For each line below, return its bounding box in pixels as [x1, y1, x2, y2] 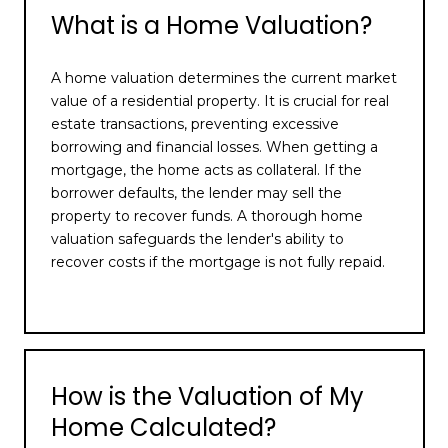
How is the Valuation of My [51, 379, 364, 413]
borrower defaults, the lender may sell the [51, 184, 342, 203]
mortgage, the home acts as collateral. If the [51, 161, 362, 180]
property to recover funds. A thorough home [51, 207, 363, 226]
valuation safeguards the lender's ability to [51, 230, 344, 249]
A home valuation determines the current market [51, 69, 397, 88]
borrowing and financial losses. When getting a [51, 138, 378, 157]
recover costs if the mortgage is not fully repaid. [51, 253, 385, 272]
